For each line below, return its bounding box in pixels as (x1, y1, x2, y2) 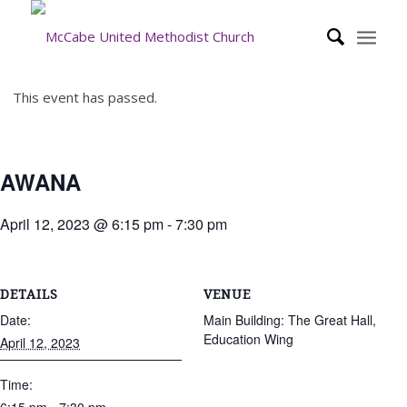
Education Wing (203, 330, 293, 348)
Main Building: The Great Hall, (203, 311, 376, 329)
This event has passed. (13, 88, 157, 106)
